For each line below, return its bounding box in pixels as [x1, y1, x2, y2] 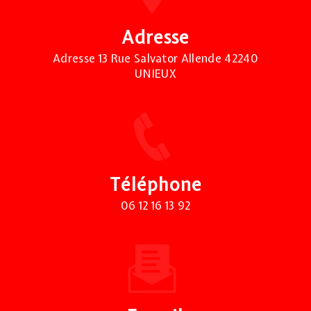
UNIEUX [135, 65, 176, 81]
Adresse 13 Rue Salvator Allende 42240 [53, 50, 258, 66]
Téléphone [109, 172, 202, 196]
